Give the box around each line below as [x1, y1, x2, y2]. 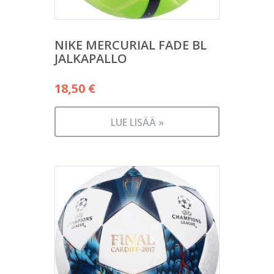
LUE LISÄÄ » [110, 115, 164, 129]
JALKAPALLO [54, 50, 127, 67]
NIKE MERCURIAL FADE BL [54, 36, 207, 53]
